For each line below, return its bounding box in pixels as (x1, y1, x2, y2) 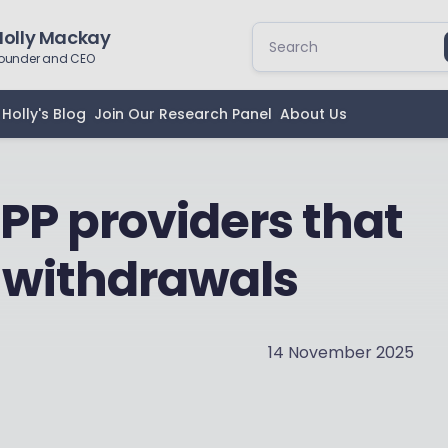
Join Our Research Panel (94, 104, 272, 124)
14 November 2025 (268, 341, 414, 364)
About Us (280, 104, 347, 124)
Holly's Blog (2, 104, 86, 124)
